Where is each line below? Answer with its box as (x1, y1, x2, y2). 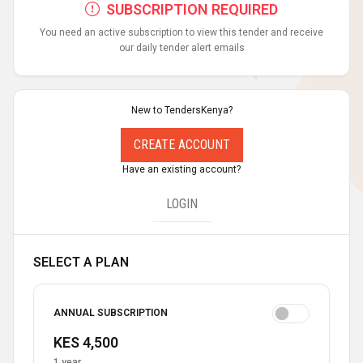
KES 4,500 (53, 333, 118, 351)
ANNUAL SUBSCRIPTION (53, 307, 168, 319)
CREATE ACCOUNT (133, 136, 230, 152)
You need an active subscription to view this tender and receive (40, 26, 323, 38)
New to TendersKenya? (130, 104, 233, 116)
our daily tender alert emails (118, 41, 245, 53)
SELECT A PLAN (33, 254, 129, 270)
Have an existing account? (122, 163, 241, 175)
